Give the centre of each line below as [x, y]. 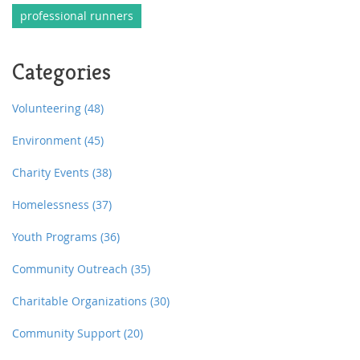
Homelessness [52, 205]
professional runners [77, 16]
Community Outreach [72, 269]
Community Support [68, 333]
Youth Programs [56, 237]
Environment [48, 141]
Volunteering [48, 108]
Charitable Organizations [81, 301]
